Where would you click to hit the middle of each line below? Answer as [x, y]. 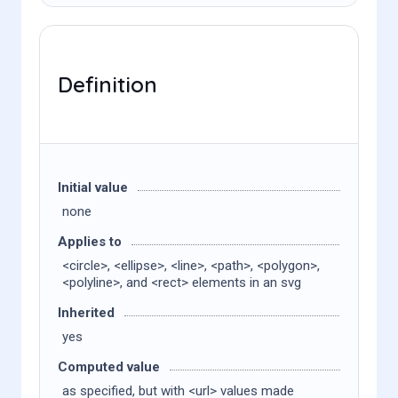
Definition [107, 84]
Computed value [109, 367]
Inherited [86, 313]
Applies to [90, 242]
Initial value [93, 187]
